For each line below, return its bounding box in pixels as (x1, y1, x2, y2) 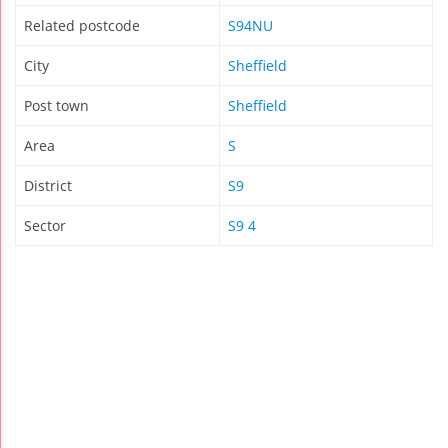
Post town (24, 96, 89, 116)
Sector (24, 216, 66, 236)
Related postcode (24, 16, 140, 36)
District (24, 176, 72, 196)
